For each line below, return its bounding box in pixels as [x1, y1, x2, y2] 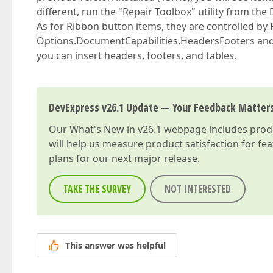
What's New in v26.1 [69, 122, 161, 136]
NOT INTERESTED [165, 182, 231, 196]
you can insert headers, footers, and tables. [37, 49, 236, 62]
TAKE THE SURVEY [63, 182, 131, 196]
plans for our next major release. [49, 152, 200, 165]
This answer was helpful [65, 239, 166, 252]
